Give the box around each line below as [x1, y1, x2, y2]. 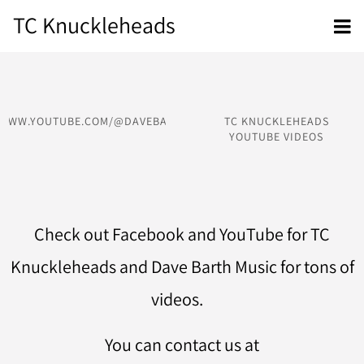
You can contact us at [105, 332, 259, 356]
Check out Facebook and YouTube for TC [34, 222, 330, 245]
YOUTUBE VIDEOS [229, 129, 324, 144]
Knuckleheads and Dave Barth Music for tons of [10, 254, 354, 278]
